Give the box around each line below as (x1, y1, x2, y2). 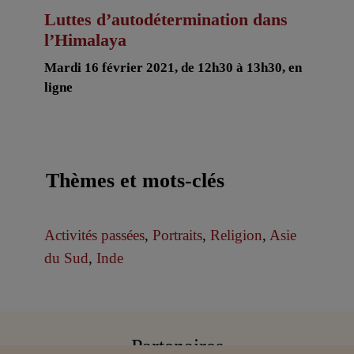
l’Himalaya (43, 29, 126, 50)
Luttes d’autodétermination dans (43, 9, 288, 29)
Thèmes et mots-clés (45, 168, 224, 193)
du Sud (43, 250, 88, 267)
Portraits (152, 227, 202, 244)
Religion (209, 227, 262, 244)
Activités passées (43, 227, 145, 244)
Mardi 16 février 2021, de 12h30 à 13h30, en (43, 59, 302, 75)
